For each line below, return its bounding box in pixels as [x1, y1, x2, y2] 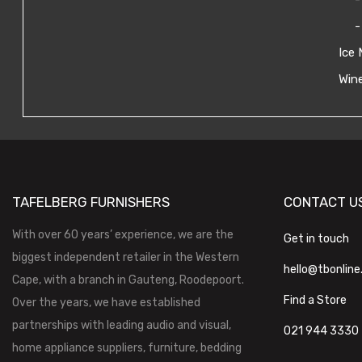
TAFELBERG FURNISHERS [12, 193, 170, 210]
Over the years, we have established [12, 295, 200, 309]
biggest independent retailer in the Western [12, 250, 239, 264]
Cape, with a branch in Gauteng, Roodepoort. [12, 272, 244, 287]
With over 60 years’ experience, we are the [12, 227, 234, 242]
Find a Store [284, 293, 347, 307]
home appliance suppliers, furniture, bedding [12, 340, 242, 355]
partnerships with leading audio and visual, [12, 318, 231, 332]
